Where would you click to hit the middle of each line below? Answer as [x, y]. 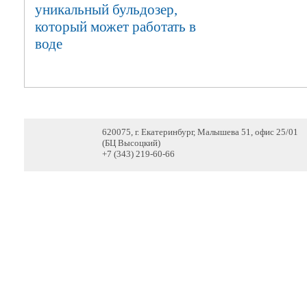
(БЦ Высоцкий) [131, 143]
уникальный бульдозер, [106, 10]
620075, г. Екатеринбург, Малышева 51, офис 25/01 [200, 132]
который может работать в [115, 27]
